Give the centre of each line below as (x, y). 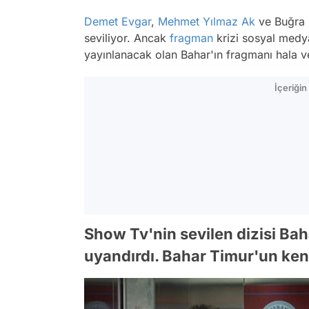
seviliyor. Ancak (127, 38)
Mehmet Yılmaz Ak (207, 21)
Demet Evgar (118, 21)
